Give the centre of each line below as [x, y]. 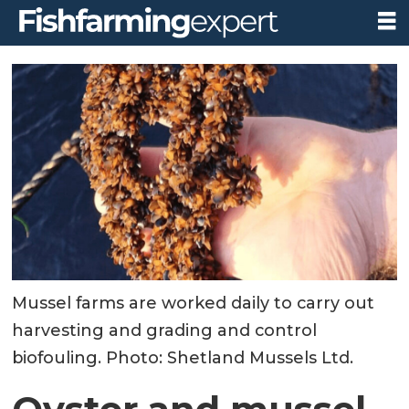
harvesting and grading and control [165, 331]
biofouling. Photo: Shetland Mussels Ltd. [183, 358]
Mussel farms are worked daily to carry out [194, 304]
